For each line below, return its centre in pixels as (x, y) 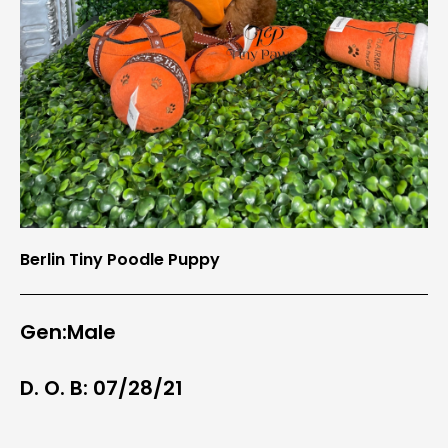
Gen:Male (68, 331)
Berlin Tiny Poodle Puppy (120, 259)
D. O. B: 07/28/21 (101, 387)
